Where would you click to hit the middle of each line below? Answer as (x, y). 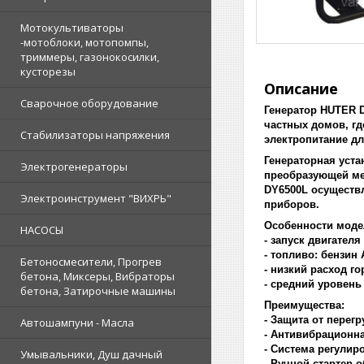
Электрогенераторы (74, 167)
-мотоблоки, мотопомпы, (84, 43)
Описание (301, 89)
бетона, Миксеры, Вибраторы (97, 277)
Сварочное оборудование (89, 104)
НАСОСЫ (42, 230)
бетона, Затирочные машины (98, 291)
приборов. (292, 205)
